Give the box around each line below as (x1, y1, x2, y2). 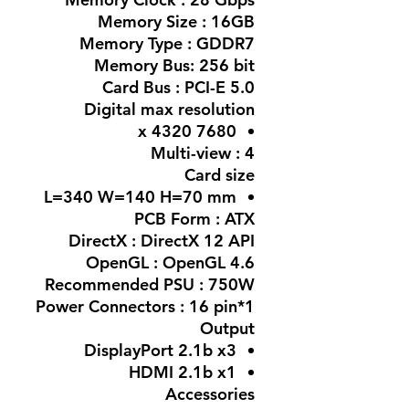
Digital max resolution (84, 98, 255, 120)
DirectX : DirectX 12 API (68, 229, 255, 251)
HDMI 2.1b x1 (129, 361, 236, 383)
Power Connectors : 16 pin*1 (36, 295, 255, 317)
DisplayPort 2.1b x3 (84, 339, 236, 361)
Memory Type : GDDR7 (79, 32, 255, 54)
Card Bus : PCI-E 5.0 (102, 76, 255, 98)
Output (200, 317, 255, 339)
